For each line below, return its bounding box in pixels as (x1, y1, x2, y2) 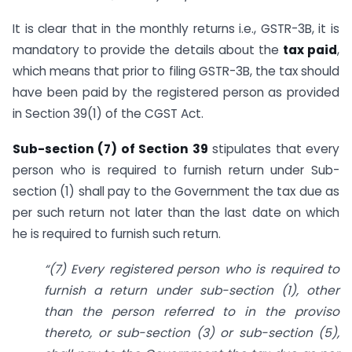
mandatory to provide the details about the (13, 42, 283, 59)
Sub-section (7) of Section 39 (13, 141, 208, 158)
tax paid (282, 42, 337, 59)
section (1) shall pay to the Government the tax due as (13, 183, 339, 200)
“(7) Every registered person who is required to (44, 261, 339, 277)
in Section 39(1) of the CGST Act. (13, 105, 203, 123)
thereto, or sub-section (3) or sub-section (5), (44, 324, 339, 341)
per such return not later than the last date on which (13, 204, 339, 222)
